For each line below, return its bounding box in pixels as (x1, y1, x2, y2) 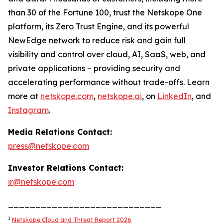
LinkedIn (157, 91, 192, 101)
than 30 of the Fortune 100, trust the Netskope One (8, 7, 202, 17)
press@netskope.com (8, 141, 89, 151)
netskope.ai (98, 91, 142, 101)
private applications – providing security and (8, 63, 180, 73)
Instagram (8, 105, 49, 115)
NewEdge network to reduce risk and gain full (8, 35, 186, 45)
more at (8, 91, 40, 101)
